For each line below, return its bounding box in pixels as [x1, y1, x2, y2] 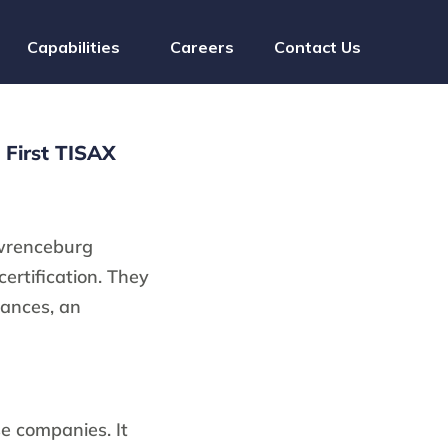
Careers [169, 37, 234, 57]
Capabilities [26, 37, 120, 57]
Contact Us [273, 37, 361, 57]
